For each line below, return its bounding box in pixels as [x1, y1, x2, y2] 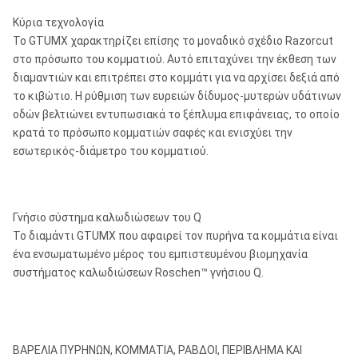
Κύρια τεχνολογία [13, 16, 104, 29]
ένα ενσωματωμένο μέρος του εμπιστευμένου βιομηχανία [13, 248, 308, 261]
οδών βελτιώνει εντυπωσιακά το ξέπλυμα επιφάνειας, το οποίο [13, 108, 340, 121]
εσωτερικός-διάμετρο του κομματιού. [13, 145, 209, 157]
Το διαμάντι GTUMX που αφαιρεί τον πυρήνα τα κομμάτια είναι [13, 229, 338, 242]
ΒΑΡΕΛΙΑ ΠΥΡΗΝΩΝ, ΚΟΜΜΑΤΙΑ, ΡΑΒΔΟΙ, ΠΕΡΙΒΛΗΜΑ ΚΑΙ [13, 344, 302, 356]
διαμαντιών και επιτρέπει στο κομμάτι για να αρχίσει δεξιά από [13, 71, 340, 84]
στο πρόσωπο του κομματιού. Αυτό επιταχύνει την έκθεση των [13, 53, 336, 66]
